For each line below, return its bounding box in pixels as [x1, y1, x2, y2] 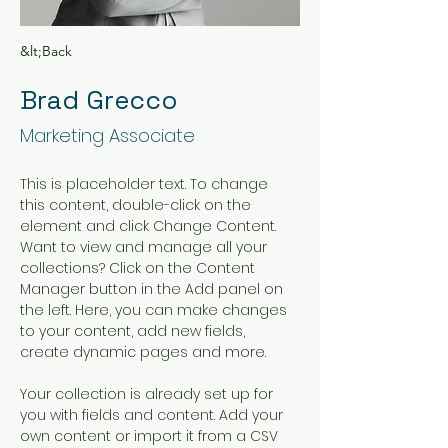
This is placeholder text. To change [20, 174, 272, 194]
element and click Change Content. [20, 216, 280, 236]
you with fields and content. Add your [20, 405, 287, 425]
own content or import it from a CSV [20, 426, 282, 446]
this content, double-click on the [20, 195, 255, 215]
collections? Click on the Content [20, 258, 259, 278]
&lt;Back [20, 42, 72, 60]
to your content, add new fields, [20, 321, 249, 341]
